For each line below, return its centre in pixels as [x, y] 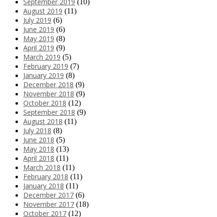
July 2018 [37, 131]
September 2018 [49, 112]
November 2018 [49, 94]
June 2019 [39, 30]
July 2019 [37, 20]
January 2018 [44, 186]
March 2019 [42, 57]
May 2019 [39, 39]
